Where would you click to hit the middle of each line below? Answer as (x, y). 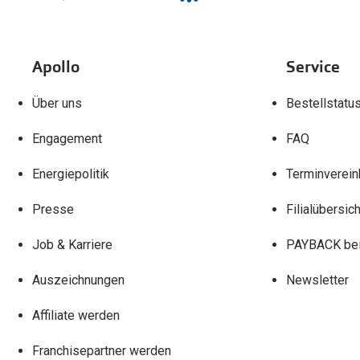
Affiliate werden (76, 315)
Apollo (56, 66)
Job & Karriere (72, 244)
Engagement (67, 138)
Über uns (57, 103)
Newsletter (317, 280)
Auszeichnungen (78, 280)
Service (313, 66)
